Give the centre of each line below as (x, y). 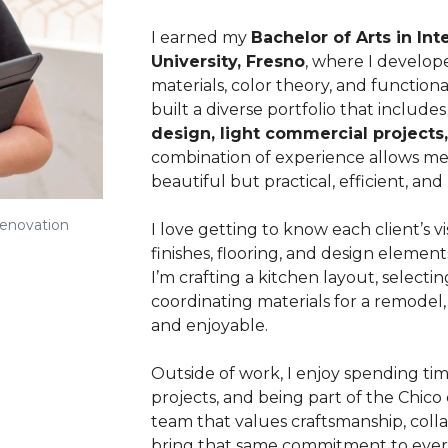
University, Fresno (228, 61)
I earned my (201, 37)
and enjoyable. (209, 325)
